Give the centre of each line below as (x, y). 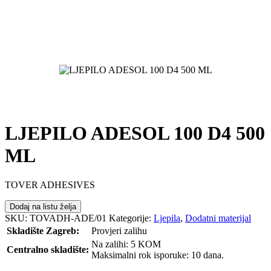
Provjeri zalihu (119, 230)
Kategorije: (131, 218)
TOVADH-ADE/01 (68, 218)
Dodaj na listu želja (43, 206)
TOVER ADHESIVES (50, 184)
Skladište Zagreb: (43, 230)
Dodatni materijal (218, 218)
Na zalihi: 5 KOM (126, 244)
